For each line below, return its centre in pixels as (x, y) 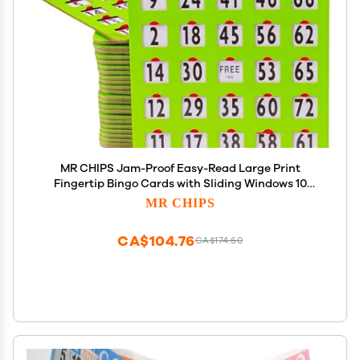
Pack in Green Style (180, 199)
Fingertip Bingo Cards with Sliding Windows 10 (180, 184)
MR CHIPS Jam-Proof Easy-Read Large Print (180, 168)
